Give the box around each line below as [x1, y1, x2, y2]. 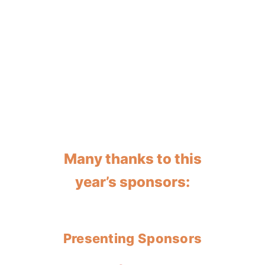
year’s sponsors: [75, 173, 190, 191]
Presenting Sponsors [63, 231, 202, 247]
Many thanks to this [63, 150, 202, 168]
